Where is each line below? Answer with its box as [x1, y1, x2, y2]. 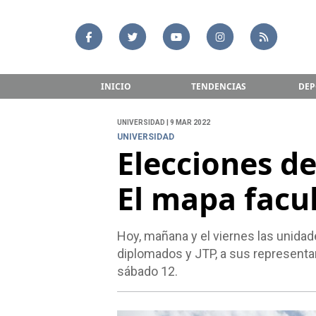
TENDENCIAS [190, 80, 246, 92]
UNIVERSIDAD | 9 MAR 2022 [116, 119, 210, 127]
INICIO [101, 80, 131, 92]
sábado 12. [116, 264, 178, 279]
